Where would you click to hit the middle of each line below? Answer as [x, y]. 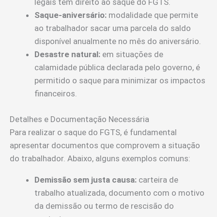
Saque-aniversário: [70, 15]
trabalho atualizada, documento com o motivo [119, 193]
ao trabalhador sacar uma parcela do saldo [113, 28]
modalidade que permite [152, 15]
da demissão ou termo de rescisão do [104, 206]
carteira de [157, 179]
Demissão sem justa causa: [85, 179]
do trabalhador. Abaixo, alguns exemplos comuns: [100, 158]
